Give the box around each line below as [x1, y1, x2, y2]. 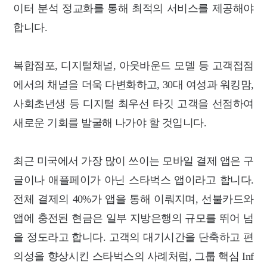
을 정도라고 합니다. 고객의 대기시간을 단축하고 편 [13, 231, 254, 243]
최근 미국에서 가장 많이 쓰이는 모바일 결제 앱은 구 [13, 154, 254, 167]
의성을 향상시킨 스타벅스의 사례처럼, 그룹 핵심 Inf [13, 250, 254, 262]
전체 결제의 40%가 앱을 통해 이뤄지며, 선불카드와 [13, 193, 254, 205]
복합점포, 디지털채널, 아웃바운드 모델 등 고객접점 [13, 59, 254, 72]
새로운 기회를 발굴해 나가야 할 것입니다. [13, 116, 206, 129]
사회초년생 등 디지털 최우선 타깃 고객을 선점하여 [13, 97, 254, 110]
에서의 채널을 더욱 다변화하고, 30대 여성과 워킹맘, [13, 78, 254, 91]
